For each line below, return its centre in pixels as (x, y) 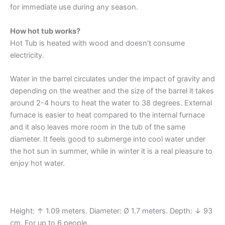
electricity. (27, 55)
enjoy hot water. (37, 163)
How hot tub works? (45, 31)
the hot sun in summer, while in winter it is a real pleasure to (111, 151)
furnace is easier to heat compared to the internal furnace (107, 115)
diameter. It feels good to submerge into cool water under (108, 139)
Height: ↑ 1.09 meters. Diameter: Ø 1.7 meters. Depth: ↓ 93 (111, 211)
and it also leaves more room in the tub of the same (98, 127)
